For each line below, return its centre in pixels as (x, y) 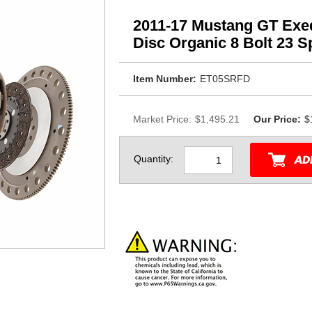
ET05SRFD (225, 79)
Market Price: (162, 119)
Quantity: (154, 159)
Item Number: (165, 79)
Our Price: (277, 119)
